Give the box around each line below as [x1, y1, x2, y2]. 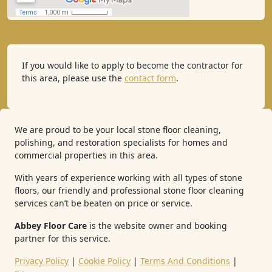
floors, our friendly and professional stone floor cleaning [15, 185, 244, 196]
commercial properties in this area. [15, 149, 158, 161]
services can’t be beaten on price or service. [15, 197, 192, 209]
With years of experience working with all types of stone [15, 172, 242, 183]
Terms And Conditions [140, 255, 230, 267]
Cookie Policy [78, 255, 131, 267]
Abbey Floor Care [15, 220, 87, 231]
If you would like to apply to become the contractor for [22, 59, 243, 71]
